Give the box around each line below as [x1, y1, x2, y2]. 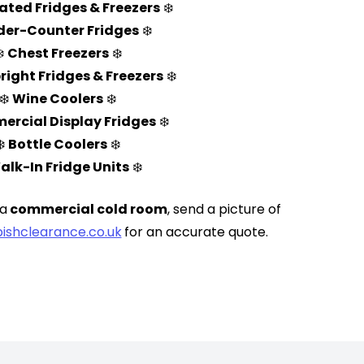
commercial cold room [6, 200, 167, 219]
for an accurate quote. [123, 223, 268, 242]
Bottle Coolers [8, 135, 107, 154]
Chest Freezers [6, 44, 109, 63]
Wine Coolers [12, 89, 103, 109]
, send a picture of [167, 200, 281, 219]
